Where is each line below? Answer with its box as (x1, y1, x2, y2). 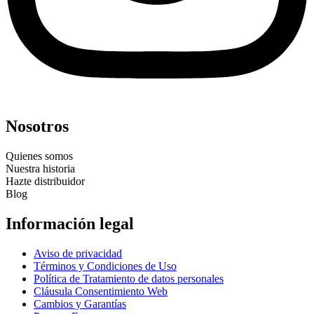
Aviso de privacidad (34, 247, 122, 259)
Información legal (6, 214, 134, 233)
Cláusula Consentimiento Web (34, 285, 168, 297)
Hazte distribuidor (6, 175, 85, 187)
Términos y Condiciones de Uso (34, 259, 177, 272)
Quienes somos (6, 149, 73, 162)
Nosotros (6, 117, 69, 136)
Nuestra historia (6, 162, 75, 175)
